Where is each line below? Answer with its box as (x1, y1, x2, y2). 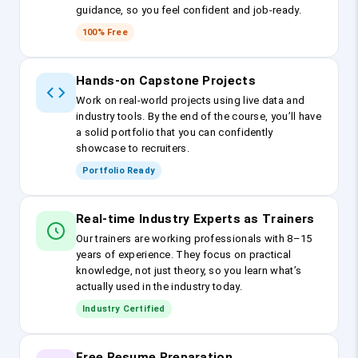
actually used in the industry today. (76, 280, 242, 293)
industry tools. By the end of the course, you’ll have (76, 110, 321, 123)
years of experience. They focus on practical (76, 249, 292, 261)
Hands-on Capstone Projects (76, 74, 256, 89)
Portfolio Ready (82, 165, 155, 177)
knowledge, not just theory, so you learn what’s (76, 265, 302, 277)
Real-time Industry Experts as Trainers (76, 212, 315, 227)
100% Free (82, 27, 128, 38)
